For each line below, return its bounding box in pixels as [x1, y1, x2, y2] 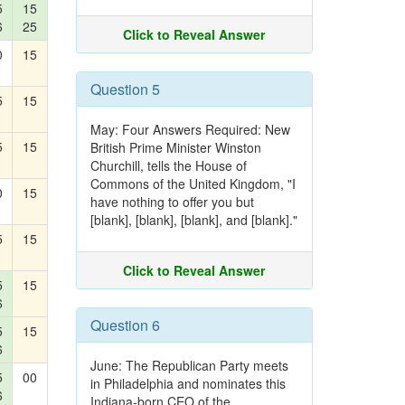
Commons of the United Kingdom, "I [89, 174, 296, 193]
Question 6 [89, 315, 160, 335]
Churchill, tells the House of [89, 156, 247, 174]
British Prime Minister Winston [89, 138, 261, 156]
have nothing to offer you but [89, 193, 254, 211]
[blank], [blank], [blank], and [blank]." [89, 211, 297, 229]
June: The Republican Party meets [89, 356, 288, 374]
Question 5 [89, 79, 160, 99]
